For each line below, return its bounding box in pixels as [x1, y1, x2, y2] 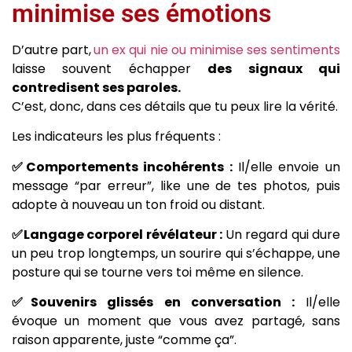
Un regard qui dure [225, 225, 340, 244]
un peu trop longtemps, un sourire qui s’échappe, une [12, 244, 340, 262]
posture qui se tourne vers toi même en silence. [12, 263, 303, 281]
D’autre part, [12, 40, 92, 59]
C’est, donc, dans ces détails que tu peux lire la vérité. [12, 97, 338, 115]
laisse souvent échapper [12, 59, 208, 78]
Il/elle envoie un [237, 157, 341, 176]
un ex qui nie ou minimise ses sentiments [93, 40, 341, 59]
